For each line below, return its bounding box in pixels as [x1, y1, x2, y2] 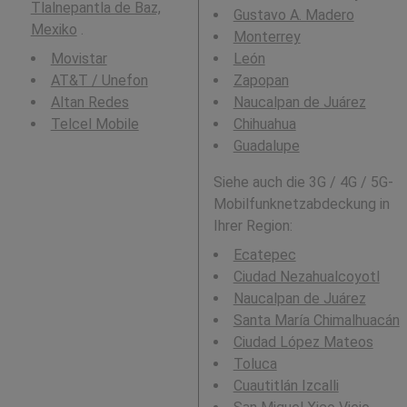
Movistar [50, 50, 107, 67]
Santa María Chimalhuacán [233, 312, 400, 329]
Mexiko [30, 21, 77, 38]
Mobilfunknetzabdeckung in [213, 195, 390, 213]
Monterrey [233, 28, 301, 45]
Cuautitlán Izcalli [233, 377, 339, 394]
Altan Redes [50, 94, 129, 111]
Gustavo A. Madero [233, 6, 354, 24]
